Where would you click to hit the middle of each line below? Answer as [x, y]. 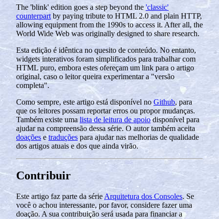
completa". [33, 86]
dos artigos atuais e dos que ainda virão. [77, 146]
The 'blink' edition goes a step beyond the [81, 7]
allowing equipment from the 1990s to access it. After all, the [109, 25]
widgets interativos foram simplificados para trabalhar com [106, 59]
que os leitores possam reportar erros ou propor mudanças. [106, 111]
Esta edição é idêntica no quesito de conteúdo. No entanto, [106, 50]
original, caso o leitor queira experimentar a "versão [95, 77]
